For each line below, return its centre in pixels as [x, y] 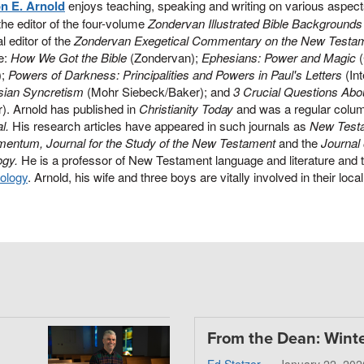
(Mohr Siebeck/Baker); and [158, 91]
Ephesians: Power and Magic [279, 57]
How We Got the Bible [69, 57]
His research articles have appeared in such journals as [159, 126]
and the [298, 143]
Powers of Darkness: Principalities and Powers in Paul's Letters [175, 74]
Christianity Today [186, 108]
